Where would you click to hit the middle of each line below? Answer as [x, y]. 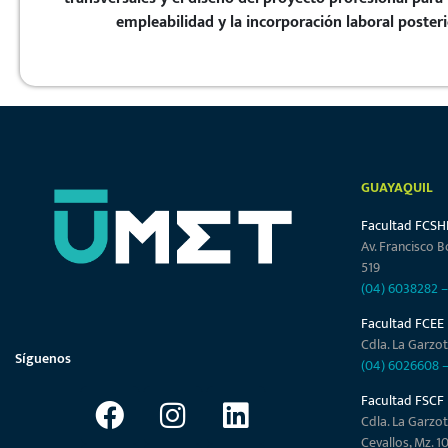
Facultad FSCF [402, 401]
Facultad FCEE [402, 323]
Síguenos [43, 359]
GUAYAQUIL [396, 187]
